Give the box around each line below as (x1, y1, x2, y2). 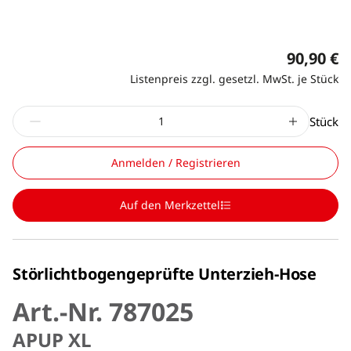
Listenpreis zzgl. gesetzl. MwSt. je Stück (130, 71, 338, 86)
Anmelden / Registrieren (110, 154, 241, 170)
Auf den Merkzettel (120, 197, 220, 212)
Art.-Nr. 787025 (13, 294, 194, 328)
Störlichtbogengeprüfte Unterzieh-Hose (13, 262, 317, 284)
